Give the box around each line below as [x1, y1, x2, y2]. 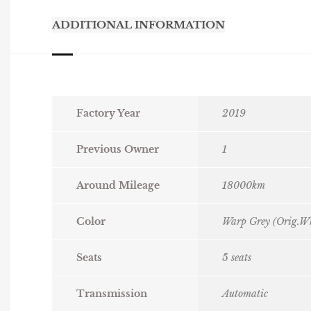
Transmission [76, 287, 147, 301]
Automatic [222, 287, 268, 301]
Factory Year [76, 107, 140, 120]
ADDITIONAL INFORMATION [52, 18, 225, 32]
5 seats [222, 251, 251, 264]
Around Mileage [76, 179, 160, 192]
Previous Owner [76, 143, 159, 156]
